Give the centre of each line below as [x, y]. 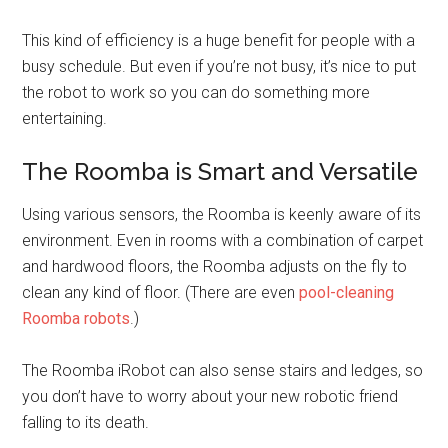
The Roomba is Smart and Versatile [220, 171]
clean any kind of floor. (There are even [161, 292]
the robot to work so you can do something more [196, 92]
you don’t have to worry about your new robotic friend [210, 396]
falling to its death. [86, 422]
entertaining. [65, 118]
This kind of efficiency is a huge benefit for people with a [219, 40]
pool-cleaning [347, 292]
